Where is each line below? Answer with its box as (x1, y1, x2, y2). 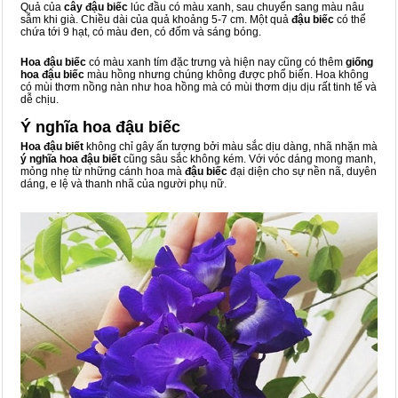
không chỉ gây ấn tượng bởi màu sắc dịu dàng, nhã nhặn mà (84, 140, 378, 154)
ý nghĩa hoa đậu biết (20, 153, 121, 166)
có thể (334, 13, 366, 27)
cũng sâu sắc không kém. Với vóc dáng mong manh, (121, 153, 376, 166)
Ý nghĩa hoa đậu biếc (20, 118, 180, 137)
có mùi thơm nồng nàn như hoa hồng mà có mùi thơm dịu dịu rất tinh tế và (20, 81, 377, 94)
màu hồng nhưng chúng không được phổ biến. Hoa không (84, 68, 369, 82)
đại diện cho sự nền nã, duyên (227, 165, 377, 179)
